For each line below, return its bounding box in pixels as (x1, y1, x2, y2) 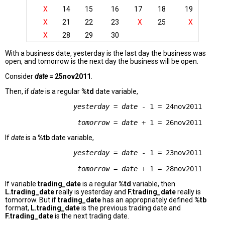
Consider (5, 72, 35, 81)
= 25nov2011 (48, 72, 91, 81)
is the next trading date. (53, 212, 129, 220)
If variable (5, 180, 38, 188)
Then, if (5, 87, 31, 96)
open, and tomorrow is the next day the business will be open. (5, 57, 198, 66)
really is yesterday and (54, 188, 128, 196)
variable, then (131, 180, 175, 188)
